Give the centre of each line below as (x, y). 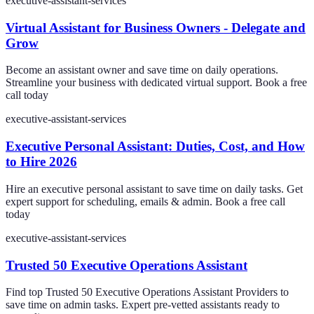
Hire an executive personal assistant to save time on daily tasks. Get (154, 189)
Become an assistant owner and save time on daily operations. (142, 70)
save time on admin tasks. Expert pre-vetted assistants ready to (143, 305)
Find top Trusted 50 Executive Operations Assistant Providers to (147, 292)
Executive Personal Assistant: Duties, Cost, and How (155, 146)
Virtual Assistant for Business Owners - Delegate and (156, 27)
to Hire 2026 (41, 162)
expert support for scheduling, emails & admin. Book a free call (145, 201)
